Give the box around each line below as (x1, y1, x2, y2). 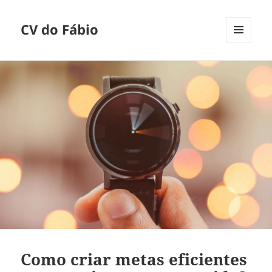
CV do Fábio (21, 20, 99, 39)
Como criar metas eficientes (21, 248, 248, 270)
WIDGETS (226, 63, 260, 73)
